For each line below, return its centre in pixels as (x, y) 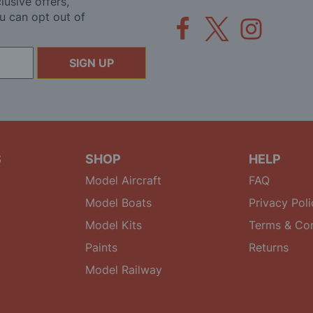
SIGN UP (91, 63)
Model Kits (114, 225)
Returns (269, 247)
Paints (101, 247)
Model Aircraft (123, 180)
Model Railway (124, 270)
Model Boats (118, 203)
